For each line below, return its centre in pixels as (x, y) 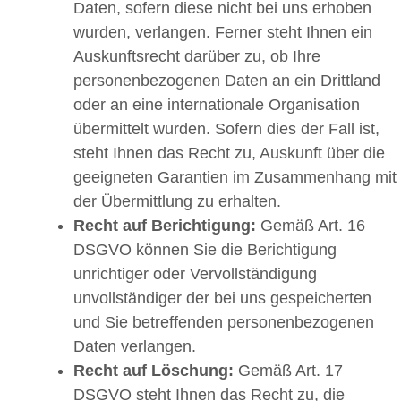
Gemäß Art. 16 (311, 226)
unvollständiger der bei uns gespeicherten (222, 299)
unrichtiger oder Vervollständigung (195, 274)
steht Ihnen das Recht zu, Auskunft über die (229, 154)
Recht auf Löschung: (154, 371)
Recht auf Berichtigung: (165, 226)
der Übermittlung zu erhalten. (177, 202)
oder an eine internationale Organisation (217, 105)
